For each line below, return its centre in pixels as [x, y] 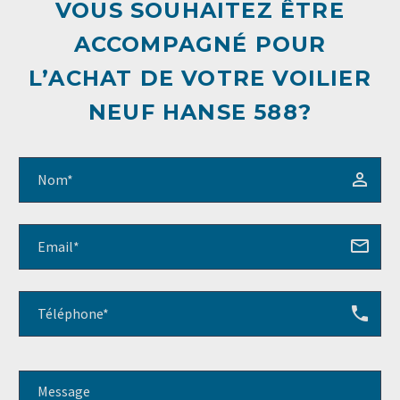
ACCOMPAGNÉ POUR [200, 45]
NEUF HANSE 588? [200, 112]
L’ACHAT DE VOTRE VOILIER [200, 79]
